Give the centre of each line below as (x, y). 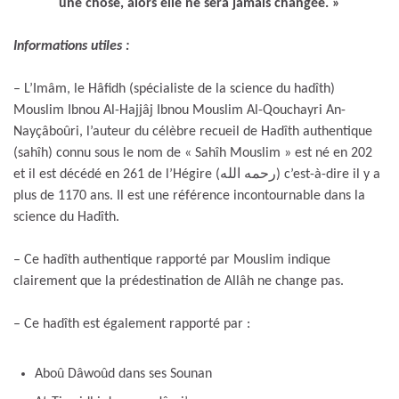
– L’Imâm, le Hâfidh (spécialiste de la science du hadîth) (174, 89)
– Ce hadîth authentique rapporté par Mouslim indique (172, 260)
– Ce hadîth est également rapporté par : (132, 324)
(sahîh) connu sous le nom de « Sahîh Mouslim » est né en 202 (193, 153)
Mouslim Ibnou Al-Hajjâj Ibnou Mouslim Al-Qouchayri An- (179, 110)
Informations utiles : (71, 46)
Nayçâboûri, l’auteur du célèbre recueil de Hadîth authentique (193, 131)
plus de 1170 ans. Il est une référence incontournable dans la (189, 195)
